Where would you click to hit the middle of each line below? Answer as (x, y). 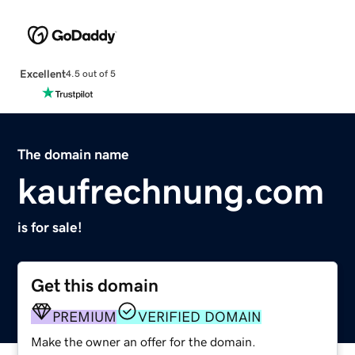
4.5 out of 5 (90, 74)
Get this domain (95, 285)
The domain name (74, 154)
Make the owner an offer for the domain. (144, 341)
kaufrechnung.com (171, 191)
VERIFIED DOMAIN (200, 317)
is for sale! (50, 227)
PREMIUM (85, 317)
